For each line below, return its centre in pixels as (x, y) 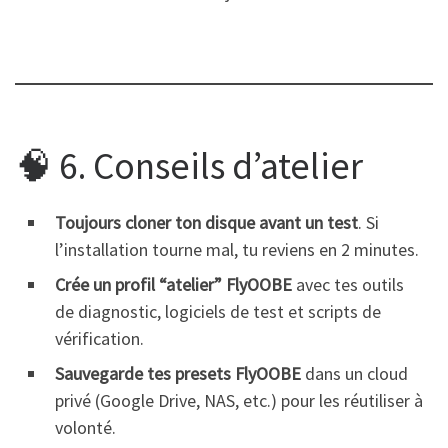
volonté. (85, 428)
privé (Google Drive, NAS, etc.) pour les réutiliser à (239, 401)
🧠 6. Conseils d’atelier (189, 166)
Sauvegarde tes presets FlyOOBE (178, 374)
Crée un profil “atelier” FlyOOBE (173, 285)
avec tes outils (348, 285)
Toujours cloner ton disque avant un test (206, 223)
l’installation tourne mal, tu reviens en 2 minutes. (237, 250)
